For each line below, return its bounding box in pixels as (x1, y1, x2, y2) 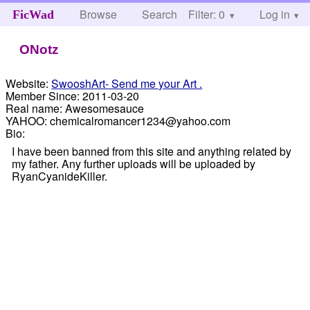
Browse (80, 6, 118, 22)
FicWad (12, 8, 54, 21)
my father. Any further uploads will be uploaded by (11, 156, 255, 172)
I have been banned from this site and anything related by (11, 143, 291, 160)
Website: (6, 75, 49, 91)
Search (142, 6, 178, 22)
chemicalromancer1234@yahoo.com (47, 112, 231, 129)
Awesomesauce (65, 100, 145, 116)
